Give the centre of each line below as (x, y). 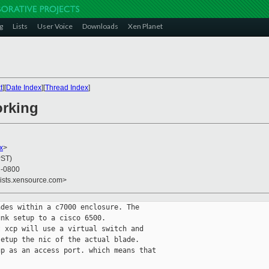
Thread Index (67, 88)
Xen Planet (145, 26)
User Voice (55, 26)
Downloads (100, 26)
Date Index (24, 88)
